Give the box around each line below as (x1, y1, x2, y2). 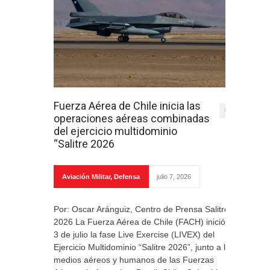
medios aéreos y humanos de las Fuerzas (54, 255, 214, 265)
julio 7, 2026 (157, 173, 191, 180)
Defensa (114, 173, 140, 180)
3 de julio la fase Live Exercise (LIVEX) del (54, 230, 215, 239)
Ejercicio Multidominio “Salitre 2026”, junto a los (54, 242, 234, 252)
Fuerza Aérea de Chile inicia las (54, 99, 201, 112)
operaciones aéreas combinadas (54, 112, 210, 125)
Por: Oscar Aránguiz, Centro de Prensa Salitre (54, 204, 229, 214)
